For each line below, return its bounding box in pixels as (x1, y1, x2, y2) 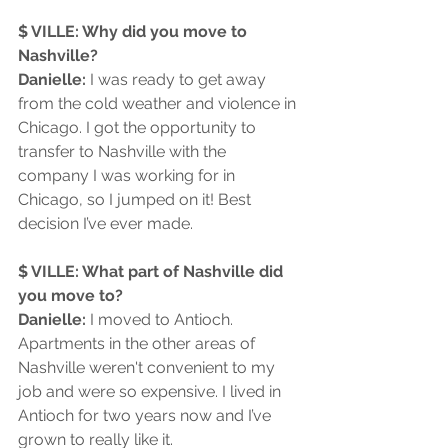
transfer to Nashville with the (18, 142, 230, 162)
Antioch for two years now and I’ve (18, 406, 275, 426)
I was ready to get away (90, 70, 270, 90)
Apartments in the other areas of (18, 334, 259, 354)
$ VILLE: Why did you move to (18, 22, 251, 42)
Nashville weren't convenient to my (18, 358, 279, 378)
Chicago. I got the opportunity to (18, 118, 260, 138)
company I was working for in (18, 166, 239, 186)
